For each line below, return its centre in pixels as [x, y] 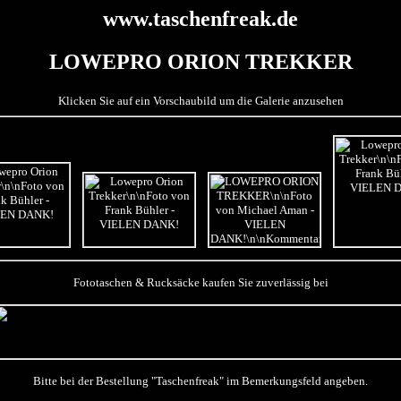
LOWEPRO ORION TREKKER [200, 62]
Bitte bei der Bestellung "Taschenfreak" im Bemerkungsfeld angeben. [200, 380]
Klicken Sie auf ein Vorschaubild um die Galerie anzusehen [200, 100]
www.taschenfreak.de [200, 19]
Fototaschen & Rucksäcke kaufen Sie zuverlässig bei [200, 282]
